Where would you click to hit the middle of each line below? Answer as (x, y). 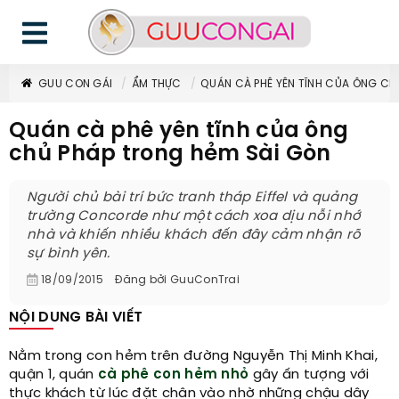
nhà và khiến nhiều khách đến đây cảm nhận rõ (194, 235)
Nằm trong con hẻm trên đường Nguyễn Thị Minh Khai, (193, 356)
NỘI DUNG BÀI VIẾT (76, 318)
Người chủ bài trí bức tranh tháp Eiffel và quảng (192, 198)
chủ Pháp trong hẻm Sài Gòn (170, 155)
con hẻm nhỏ (201, 375)
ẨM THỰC (156, 84)
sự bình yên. (69, 254)
